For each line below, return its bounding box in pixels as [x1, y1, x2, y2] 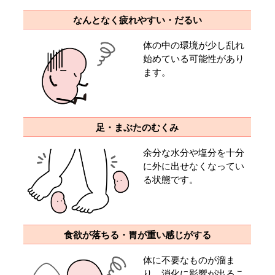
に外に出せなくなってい [143, 161, 245, 172]
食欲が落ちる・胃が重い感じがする [63, 230, 211, 241]
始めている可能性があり [143, 53, 245, 64]
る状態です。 [143, 174, 199, 185]
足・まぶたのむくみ [96, 122, 179, 133]
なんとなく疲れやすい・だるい [72, 15, 202, 26]
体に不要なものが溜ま [143, 255, 236, 266]
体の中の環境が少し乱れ [143, 40, 245, 51]
